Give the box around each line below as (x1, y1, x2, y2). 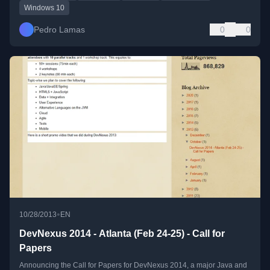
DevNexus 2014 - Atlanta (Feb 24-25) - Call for (19, 228, 225, 239)
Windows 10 (24, 4, 64, 13)
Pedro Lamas (34, 25, 85, 35)
